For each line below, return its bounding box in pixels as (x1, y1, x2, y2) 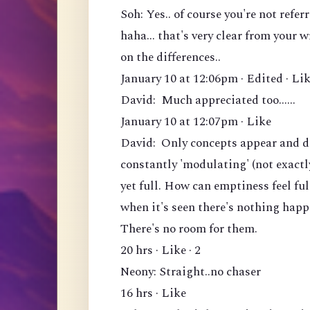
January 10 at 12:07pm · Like (120, 112, 271, 131)
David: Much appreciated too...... (120, 91, 295, 110)
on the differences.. (120, 48, 221, 67)
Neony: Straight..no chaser (120, 262, 261, 282)
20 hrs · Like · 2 (120, 241, 201, 260)
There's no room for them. (120, 219, 257, 239)
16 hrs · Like (120, 284, 186, 303)
